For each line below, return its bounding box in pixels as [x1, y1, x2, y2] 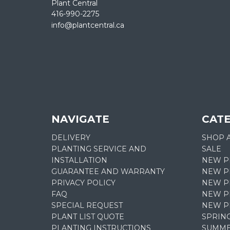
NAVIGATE [51, 112, 110, 125]
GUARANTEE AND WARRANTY [51, 166, 165, 176]
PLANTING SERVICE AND [51, 144, 147, 154]
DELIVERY [51, 132, 91, 142]
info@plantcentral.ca [51, 20, 125, 30]
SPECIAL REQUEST [51, 200, 123, 210]
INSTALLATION [51, 155, 108, 165]
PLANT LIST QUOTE [51, 212, 125, 221]
